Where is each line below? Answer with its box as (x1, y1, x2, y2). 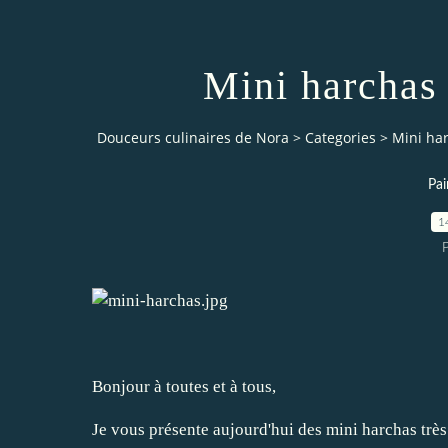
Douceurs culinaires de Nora (97, 128, 289, 148)
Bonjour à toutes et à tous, (92, 376, 276, 396)
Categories (305, 128, 376, 148)
